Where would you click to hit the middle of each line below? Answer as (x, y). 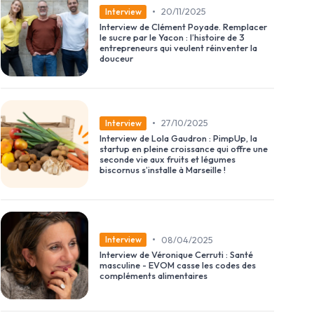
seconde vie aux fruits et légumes (168, 159)
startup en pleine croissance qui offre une (184, 148)
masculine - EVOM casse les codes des (178, 265)
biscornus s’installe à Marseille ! (163, 169)
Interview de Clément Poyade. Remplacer (183, 26)
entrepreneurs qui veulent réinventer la (178, 47)
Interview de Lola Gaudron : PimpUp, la (178, 138)
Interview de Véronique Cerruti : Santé (176, 255)
